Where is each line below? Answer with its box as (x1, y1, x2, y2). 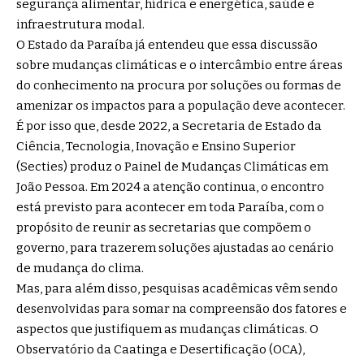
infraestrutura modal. (16, 17, 145, 32)
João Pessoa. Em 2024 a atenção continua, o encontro (16, 180, 324, 195)
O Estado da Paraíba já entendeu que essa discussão (16, 37, 318, 53)
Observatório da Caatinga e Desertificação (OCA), (16, 342, 305, 357)
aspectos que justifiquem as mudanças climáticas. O (16, 322, 318, 337)
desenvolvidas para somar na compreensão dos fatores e (16, 301, 347, 317)
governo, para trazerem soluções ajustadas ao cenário (16, 240, 334, 256)
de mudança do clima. (16, 261, 144, 276)
